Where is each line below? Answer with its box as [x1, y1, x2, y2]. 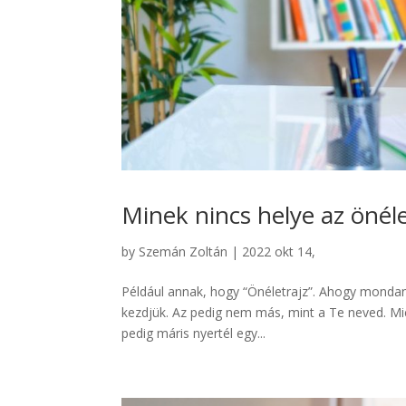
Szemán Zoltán [139, 243, 228, 261]
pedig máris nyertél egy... [121, 324, 266, 343]
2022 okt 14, [242, 243, 316, 261]
